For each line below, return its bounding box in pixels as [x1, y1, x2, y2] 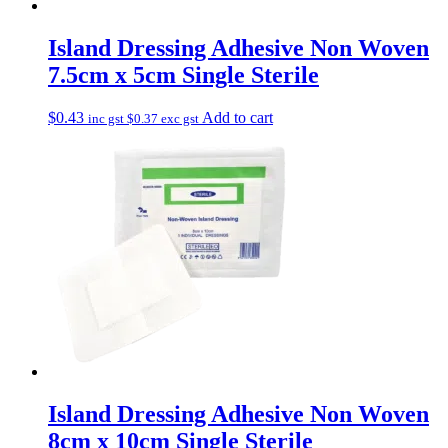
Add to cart [202, 108, 273, 126]
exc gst [158, 110, 199, 126]
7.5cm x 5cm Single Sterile [48, 61, 319, 88]
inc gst [88, 110, 127, 126]
